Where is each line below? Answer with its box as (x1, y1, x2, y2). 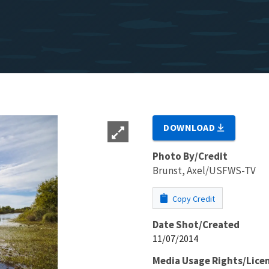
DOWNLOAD (163, 121, 218, 133)
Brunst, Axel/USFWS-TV (153, 163, 256, 177)
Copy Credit (171, 193, 215, 204)
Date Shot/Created (153, 217, 240, 231)
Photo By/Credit (153, 149, 228, 163)
